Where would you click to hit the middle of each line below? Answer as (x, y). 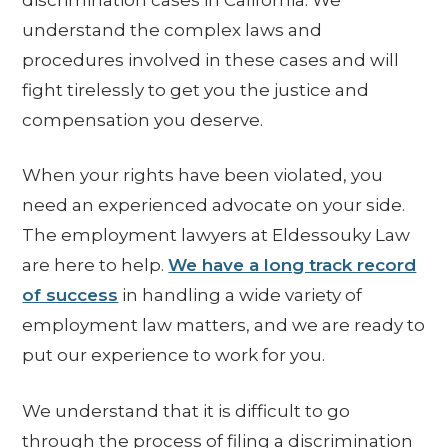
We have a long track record (292, 265)
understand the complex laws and (172, 29)
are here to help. (95, 265)
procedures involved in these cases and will (211, 59)
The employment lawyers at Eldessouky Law (216, 235)
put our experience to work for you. (174, 355)
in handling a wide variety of (240, 295)
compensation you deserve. (143, 119)
